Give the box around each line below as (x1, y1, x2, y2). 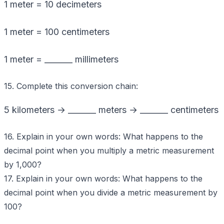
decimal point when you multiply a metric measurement (4, 145, 214, 155)
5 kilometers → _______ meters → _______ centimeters (4, 104, 218, 115)
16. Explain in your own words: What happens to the (4, 131, 203, 141)
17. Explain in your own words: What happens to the (4, 173, 202, 183)
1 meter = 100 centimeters (4, 26, 109, 37)
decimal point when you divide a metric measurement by (4, 187, 217, 197)
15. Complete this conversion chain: (4, 80, 138, 91)
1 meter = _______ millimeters (4, 53, 118, 64)
